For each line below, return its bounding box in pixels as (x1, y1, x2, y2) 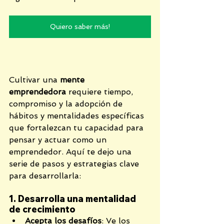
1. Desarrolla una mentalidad (9, 193, 138, 205)
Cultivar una (9, 75, 60, 85)
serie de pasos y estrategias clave (9, 159, 141, 169)
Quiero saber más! (49, 22, 110, 31)
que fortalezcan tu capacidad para (9, 123, 146, 133)
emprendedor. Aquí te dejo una (9, 147, 134, 157)
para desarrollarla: (9, 171, 81, 181)
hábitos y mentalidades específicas (9, 111, 146, 121)
